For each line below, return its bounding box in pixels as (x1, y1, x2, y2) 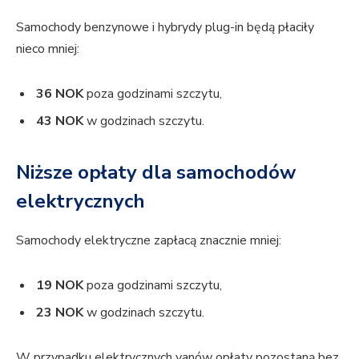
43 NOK (36, 111, 83, 130)
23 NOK (36, 304, 83, 322)
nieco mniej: (16, 39, 79, 58)
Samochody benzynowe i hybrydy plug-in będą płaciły (16, 18, 314, 36)
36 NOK (36, 84, 83, 103)
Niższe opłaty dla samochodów (16, 159, 296, 186)
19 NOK (36, 276, 83, 294)
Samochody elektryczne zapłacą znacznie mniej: (16, 232, 281, 250)
